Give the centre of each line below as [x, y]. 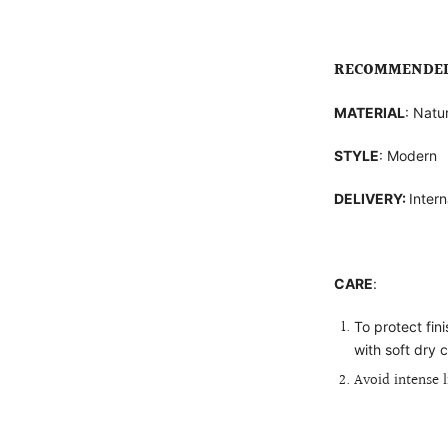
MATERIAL [370, 112]
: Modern [408, 155]
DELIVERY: [372, 198]
